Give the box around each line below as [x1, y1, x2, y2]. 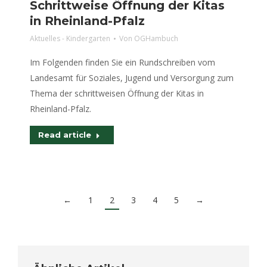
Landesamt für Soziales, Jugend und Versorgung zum [30, 72, 234, 83]
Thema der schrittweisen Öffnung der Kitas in [30, 88, 204, 99]
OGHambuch [134, 33, 178, 44]
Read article [38, 130, 91, 139]
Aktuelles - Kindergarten [30, 33, 110, 44]
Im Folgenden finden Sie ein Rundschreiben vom [30, 57, 215, 68]
